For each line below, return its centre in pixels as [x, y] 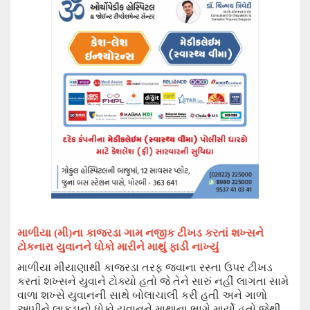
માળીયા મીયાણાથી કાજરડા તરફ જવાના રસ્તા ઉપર [133, 267]
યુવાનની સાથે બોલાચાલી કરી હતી [145, 295]
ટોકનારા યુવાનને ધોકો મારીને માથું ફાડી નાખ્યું [118, 247]
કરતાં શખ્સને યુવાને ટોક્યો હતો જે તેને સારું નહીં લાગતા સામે [153, 281]
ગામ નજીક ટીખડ [164, 233]
